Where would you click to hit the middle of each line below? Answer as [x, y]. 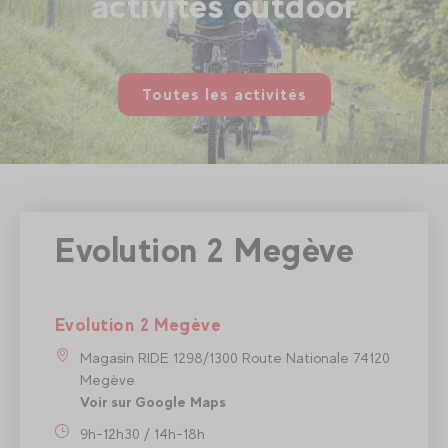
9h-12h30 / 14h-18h [142, 433]
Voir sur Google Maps [153, 401]
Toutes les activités [224, 94]
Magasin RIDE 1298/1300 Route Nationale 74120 [235, 357]
